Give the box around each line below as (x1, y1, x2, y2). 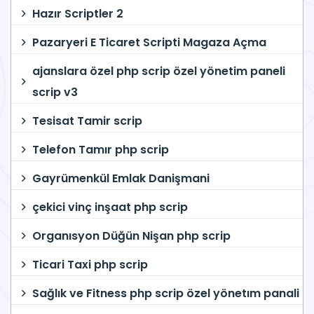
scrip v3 (32, 84, 78, 101)
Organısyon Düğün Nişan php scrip (32, 228, 231, 245)
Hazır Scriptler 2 (32, 6, 123, 22)
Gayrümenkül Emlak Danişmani (32, 170, 210, 187)
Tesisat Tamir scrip (32, 113, 142, 130)
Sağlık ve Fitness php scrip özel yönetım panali (32, 285, 299, 302)
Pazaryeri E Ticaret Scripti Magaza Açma (32, 34, 266, 51)
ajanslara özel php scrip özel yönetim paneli (32, 63, 285, 80)
